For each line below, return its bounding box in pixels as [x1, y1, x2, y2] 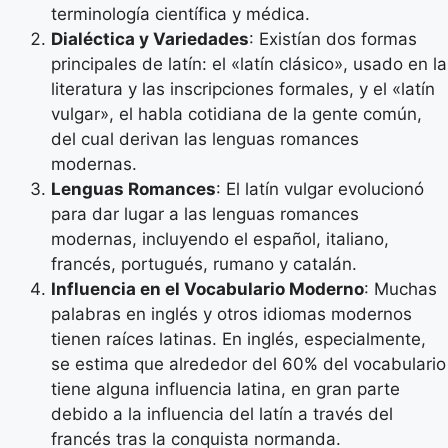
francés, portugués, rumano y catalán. [51, 254, 357, 274]
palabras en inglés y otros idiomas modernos [51, 304, 412, 324]
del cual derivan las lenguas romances [51, 129, 359, 149]
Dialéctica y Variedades [51, 29, 249, 49]
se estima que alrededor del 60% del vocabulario [51, 354, 446, 374]
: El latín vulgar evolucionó [216, 179, 424, 199]
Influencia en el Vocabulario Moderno [51, 279, 364, 299]
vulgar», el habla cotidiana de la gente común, [51, 104, 422, 124]
